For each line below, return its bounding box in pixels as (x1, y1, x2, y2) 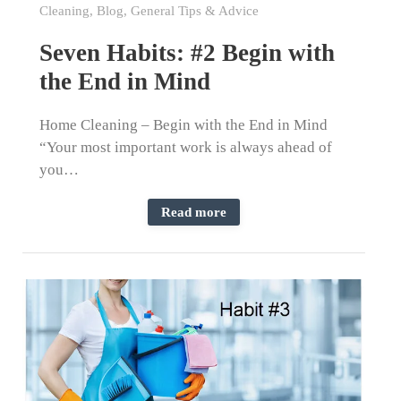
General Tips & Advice (131, 4, 260, 19)
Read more (161, 205, 226, 220)
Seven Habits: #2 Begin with (39, 39, 336, 67)
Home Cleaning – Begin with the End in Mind (39, 116, 328, 134)
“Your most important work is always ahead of (39, 139, 333, 157)
